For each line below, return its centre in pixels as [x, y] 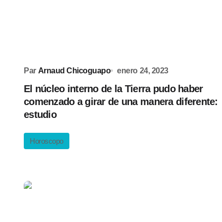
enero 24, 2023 [143, 71]
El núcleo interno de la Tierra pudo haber [113, 89]
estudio [40, 114]
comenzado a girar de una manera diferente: [121, 102]
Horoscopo [47, 141]
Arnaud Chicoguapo [74, 71]
